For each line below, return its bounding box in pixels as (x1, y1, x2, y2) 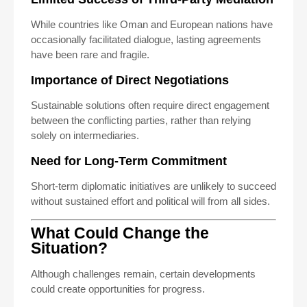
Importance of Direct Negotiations (31, 73, 229, 87)
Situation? (31, 239, 108, 257)
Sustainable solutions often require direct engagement (31, 99, 269, 111)
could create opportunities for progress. (31, 282, 205, 295)
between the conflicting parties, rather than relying (31, 114, 251, 126)
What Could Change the (31, 224, 209, 242)
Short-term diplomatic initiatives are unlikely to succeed (31, 180, 276, 192)
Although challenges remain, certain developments (31, 267, 256, 280)
